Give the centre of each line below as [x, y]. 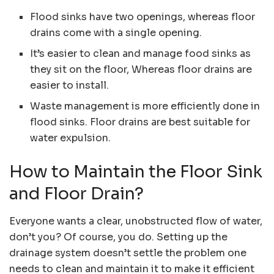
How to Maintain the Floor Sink [136, 172]
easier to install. [70, 86]
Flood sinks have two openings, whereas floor [143, 17]
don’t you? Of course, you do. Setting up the [118, 237]
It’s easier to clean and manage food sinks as [141, 54]
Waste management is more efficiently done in [145, 106]
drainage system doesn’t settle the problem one [128, 253]
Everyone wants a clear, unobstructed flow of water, [136, 221]
